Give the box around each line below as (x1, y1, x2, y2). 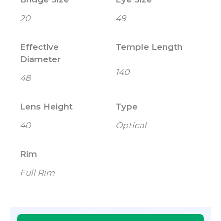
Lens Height (20, 102, 73, 112)
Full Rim (20, 168, 55, 178)
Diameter (20, 54, 61, 65)
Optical (115, 120, 147, 131)
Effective (20, 42, 59, 52)
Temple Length (115, 42, 183, 52)
